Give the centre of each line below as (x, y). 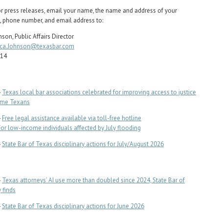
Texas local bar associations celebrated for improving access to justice (99, 92)
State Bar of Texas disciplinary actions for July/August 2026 (83, 144)
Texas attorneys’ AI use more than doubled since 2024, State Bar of (93, 180)
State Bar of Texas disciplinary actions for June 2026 (73, 206)
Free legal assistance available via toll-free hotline (72, 118)
